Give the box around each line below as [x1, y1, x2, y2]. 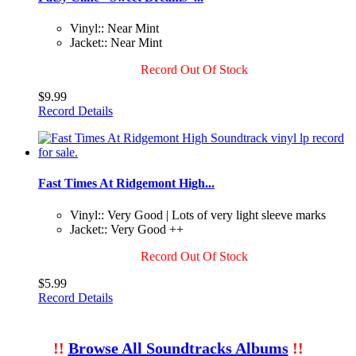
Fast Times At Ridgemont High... [38, 176, 215, 191]
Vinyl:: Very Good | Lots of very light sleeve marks [70, 207, 326, 222]
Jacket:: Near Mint [70, 36, 162, 50]
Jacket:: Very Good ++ [70, 222, 184, 236]
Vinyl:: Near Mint [70, 21, 159, 36]
